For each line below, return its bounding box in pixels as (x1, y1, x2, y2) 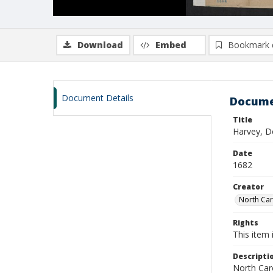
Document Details (62, 92, 133, 104)
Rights (233, 218, 258, 228)
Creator (233, 182, 264, 192)
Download (77, 39, 123, 51)
